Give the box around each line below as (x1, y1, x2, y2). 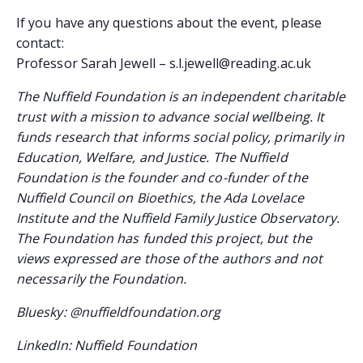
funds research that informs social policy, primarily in (16, 127, 345, 146)
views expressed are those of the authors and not (16, 249, 322, 267)
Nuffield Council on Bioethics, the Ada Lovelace (16, 188, 304, 207)
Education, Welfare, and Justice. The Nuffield (16, 147, 288, 166)
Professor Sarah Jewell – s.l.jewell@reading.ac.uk (16, 53, 311, 72)
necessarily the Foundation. (16, 269, 187, 288)
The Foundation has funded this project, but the (16, 228, 312, 247)
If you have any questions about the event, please (16, 13, 322, 32)
